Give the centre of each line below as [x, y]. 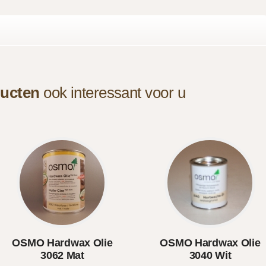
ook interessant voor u [112, 93]
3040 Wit [210, 255]
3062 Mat [62, 255]
